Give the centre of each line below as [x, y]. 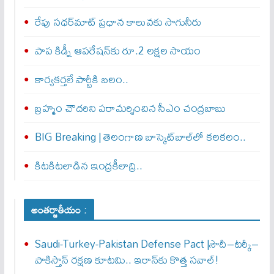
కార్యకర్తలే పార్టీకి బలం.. [81, 79]
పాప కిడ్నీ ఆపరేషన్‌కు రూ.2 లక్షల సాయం [117, 50]
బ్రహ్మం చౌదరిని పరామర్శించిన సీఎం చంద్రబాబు [130, 108]
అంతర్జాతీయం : [59, 210]
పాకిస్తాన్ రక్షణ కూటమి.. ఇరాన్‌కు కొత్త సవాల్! [127, 260]
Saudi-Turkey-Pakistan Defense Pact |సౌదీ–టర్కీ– [146, 244]
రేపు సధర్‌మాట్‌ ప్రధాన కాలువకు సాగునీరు [118, 22]
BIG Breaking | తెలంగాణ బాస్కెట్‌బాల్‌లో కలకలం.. [140, 137]
